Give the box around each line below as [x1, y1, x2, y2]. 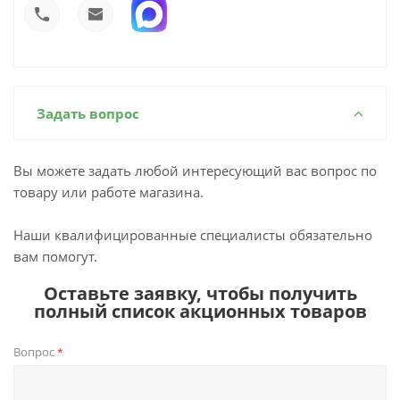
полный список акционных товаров [33, 299, 367, 323]
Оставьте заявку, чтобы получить [43, 281, 357, 305]
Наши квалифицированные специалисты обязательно [13, 226, 372, 244]
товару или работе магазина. [13, 183, 204, 201]
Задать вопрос [37, 104, 139, 122]
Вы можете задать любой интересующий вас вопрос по [13, 162, 377, 179]
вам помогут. [13, 247, 97, 265]
